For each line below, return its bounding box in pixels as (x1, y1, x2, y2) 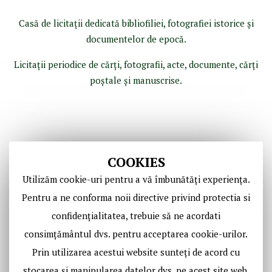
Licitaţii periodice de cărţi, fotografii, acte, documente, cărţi (14, 58, 258, 70)
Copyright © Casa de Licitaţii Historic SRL (49, 222, 223, 234)
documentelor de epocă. (86, 33, 186, 45)
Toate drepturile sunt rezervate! (69, 237, 203, 250)
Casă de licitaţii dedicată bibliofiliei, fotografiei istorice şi (18, 17, 254, 29)
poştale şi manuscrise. (90, 74, 182, 86)
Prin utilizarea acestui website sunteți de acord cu (32, 246, 240, 258)
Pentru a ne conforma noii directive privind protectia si (22, 191, 250, 203)
